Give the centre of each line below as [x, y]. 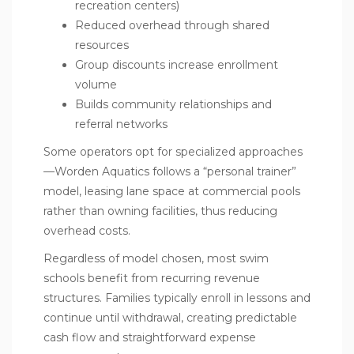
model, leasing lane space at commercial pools [172, 191]
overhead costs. [87, 230]
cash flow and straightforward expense [150, 337]
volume [96, 84]
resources [102, 45]
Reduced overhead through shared [172, 25]
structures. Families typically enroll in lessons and [177, 298]
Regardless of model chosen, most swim [156, 258]
